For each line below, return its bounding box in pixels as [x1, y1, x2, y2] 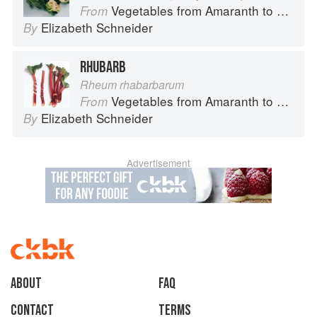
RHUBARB [80, 57, 126, 78]
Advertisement [127, 156, 190, 171]
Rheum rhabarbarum [80, 76, 184, 93]
